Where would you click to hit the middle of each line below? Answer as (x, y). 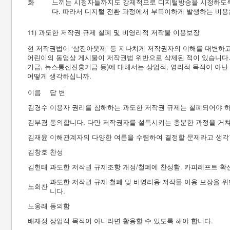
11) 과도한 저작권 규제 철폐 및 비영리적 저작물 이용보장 (113, 32)
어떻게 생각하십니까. (59, 76)
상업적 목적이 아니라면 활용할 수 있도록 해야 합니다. (131, 221)
